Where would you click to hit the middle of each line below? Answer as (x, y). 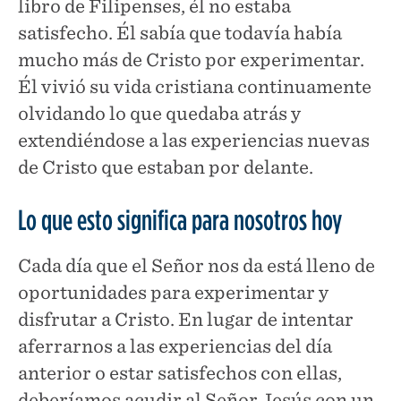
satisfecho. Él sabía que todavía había (180, 33)
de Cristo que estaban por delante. (166, 167)
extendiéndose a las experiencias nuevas (194, 140)
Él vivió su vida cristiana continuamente (195, 86)
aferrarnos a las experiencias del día (175, 346)
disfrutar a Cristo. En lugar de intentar (186, 319)
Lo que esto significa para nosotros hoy (180, 219)
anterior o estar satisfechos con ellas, (180, 373)
